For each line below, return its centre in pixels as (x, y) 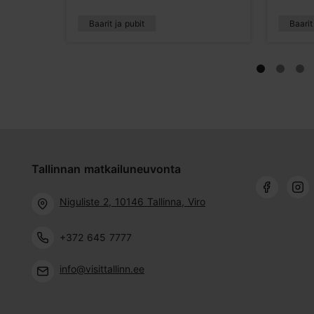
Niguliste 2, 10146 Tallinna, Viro (132, 201)
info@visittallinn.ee (102, 268)
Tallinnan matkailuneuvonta (106, 169)
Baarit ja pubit (116, 23)
